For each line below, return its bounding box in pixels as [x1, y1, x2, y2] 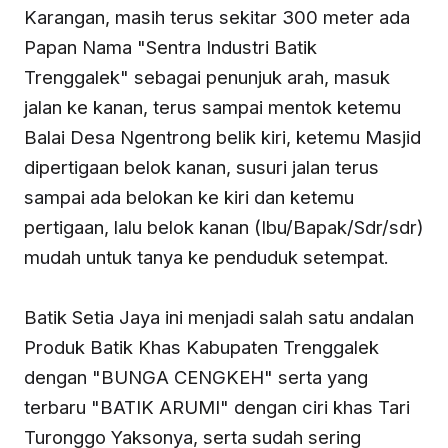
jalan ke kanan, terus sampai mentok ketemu [24, 96, 401, 119]
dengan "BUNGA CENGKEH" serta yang [24, 366, 368, 389]
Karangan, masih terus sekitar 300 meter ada [24, 6, 410, 29]
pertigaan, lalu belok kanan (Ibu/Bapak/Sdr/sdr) [24, 216, 424, 239]
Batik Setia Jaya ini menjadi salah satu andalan [24, 306, 414, 329]
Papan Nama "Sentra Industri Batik [24, 36, 317, 59]
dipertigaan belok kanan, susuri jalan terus [24, 156, 379, 179]
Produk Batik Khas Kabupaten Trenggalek [24, 336, 379, 359]
